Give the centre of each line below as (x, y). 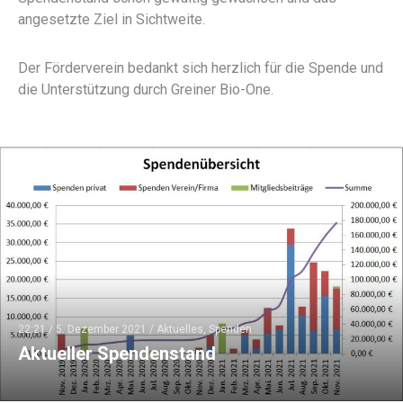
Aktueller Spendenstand (117, 353)
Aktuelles (180, 329)
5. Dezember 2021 (101, 329)
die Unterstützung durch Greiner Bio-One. (146, 90)
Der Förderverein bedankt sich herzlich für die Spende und (201, 68)
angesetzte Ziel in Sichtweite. (112, 20)
